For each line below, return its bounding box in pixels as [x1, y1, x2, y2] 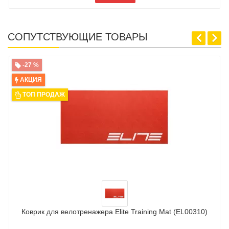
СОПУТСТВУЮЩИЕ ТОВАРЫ [8, 31, 148, 43]
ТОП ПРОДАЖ [22, 91, 65, 99]
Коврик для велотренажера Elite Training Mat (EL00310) [21, 208, 208, 216]
